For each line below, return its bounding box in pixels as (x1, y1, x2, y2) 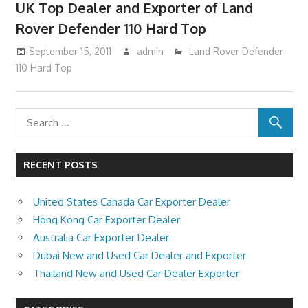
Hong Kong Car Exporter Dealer (33, 212, 180, 226)
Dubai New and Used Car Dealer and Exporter (33, 248, 246, 262)
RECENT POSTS (23, 159, 98, 171)
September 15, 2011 (28, 45, 111, 57)
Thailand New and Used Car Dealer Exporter (33, 266, 239, 280)
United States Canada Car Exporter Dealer (33, 195, 230, 208)
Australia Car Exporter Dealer (33, 230, 169, 244)
